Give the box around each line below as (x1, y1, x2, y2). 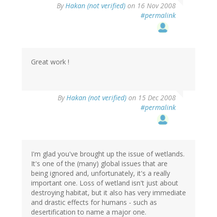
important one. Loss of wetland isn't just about (31, 178, 178, 188)
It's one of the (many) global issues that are (31, 159, 168, 169)
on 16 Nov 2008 (125, 1, 176, 11)
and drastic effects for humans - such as (31, 198, 157, 207)
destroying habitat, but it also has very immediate (31, 188, 186, 198)
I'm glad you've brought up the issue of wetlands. (31, 149, 185, 159)
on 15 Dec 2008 (126, 93, 176, 103)
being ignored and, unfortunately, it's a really (31, 169, 170, 178)
